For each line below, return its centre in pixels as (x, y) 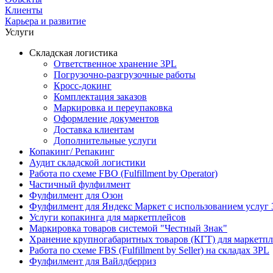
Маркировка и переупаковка (113, 107)
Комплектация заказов (100, 96)
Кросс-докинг (83, 85)
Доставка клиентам (94, 129)
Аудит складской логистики (87, 162)
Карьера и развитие (45, 21)
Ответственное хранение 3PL (115, 63)
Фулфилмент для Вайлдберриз (93, 261)
